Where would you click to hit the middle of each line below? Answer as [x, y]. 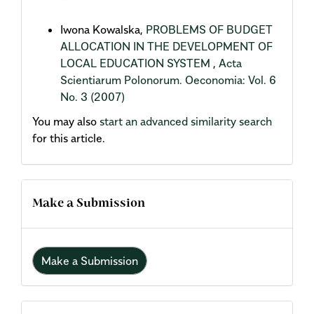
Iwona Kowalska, [103, 29]
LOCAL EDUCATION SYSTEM [137, 63]
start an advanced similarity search [186, 121]
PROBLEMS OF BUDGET [209, 29]
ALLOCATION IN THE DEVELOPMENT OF [166, 46]
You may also [66, 121]
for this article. [69, 138]
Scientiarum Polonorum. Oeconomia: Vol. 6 [168, 80]
